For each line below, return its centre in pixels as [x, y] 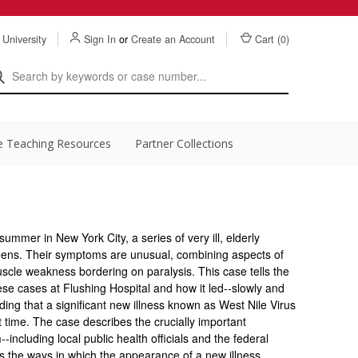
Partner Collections [184, 143]
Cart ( [268, 39]
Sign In [100, 39]
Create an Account [173, 39]
